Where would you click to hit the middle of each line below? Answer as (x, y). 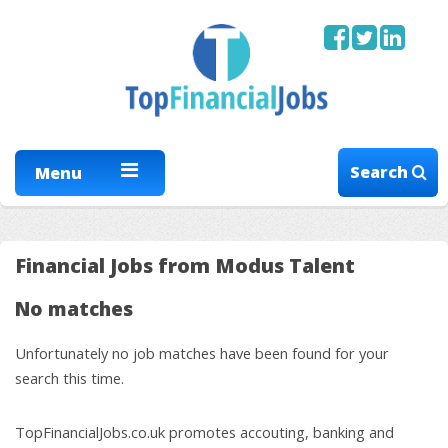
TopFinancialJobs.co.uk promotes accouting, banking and (204, 431)
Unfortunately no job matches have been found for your (202, 352)
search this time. (69, 377)
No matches (74, 308)
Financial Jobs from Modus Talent (185, 265)
